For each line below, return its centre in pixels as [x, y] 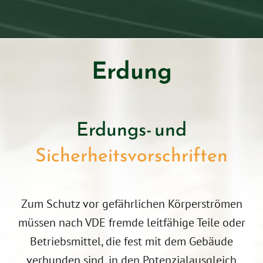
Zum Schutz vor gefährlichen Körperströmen [131, 204]
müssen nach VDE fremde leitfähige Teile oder [131, 223]
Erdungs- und [131, 129]
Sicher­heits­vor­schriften [131, 155]
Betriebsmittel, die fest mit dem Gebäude [131, 242]
